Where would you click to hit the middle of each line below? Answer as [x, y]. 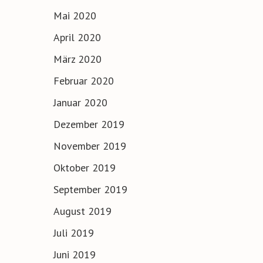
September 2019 [90, 189]
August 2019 [82, 211]
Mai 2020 [75, 15]
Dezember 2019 [89, 124]
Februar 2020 [84, 80]
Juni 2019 [75, 254]
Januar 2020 [80, 102]
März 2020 [77, 59]
